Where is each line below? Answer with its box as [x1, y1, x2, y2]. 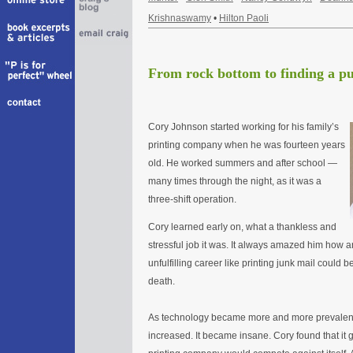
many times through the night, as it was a [148, 175, 321, 187]
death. [148, 275, 175, 287]
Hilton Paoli [219, 12, 269, 24]
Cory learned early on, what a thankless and [148, 221, 336, 232]
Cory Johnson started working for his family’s [148, 121, 339, 132]
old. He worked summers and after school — [148, 157, 337, 169]
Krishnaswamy [148, 12, 211, 24]
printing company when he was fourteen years [148, 139, 345, 150]
